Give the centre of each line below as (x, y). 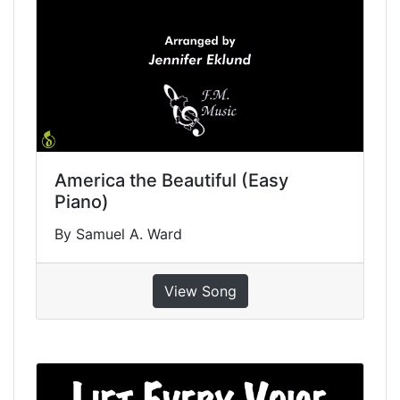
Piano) (82, 202)
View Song (200, 292)
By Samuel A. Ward (118, 234)
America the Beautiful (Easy (171, 181)
